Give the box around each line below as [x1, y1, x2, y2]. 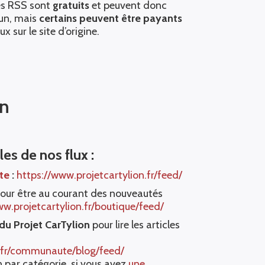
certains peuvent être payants [38, 11, 182, 25]
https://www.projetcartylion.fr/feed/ [16, 169, 182, 182]
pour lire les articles [89, 218, 180, 232]
